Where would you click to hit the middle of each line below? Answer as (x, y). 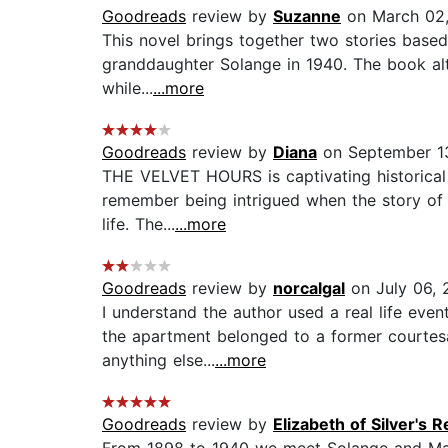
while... (127, 88)
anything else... (158, 360)
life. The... (138, 224)
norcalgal (309, 288)
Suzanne (307, 16)
